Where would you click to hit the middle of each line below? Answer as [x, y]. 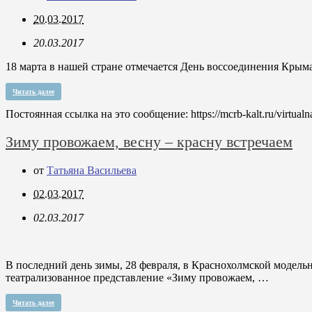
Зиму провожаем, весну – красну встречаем [149, 142]
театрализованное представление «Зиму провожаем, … [137, 277]
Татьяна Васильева [92, 170]
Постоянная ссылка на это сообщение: [98, 114]
